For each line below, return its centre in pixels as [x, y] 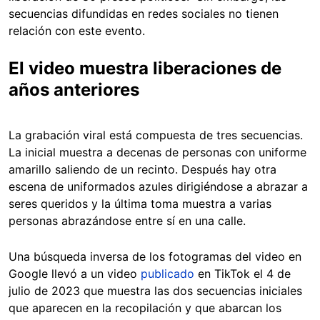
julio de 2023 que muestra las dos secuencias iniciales [155, 291]
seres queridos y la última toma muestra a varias [140, 204]
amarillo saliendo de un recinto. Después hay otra [142, 170]
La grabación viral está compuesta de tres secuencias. [156, 135]
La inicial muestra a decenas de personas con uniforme [157, 152]
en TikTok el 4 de [242, 274]
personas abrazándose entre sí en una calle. [129, 221]
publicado [167, 274]
